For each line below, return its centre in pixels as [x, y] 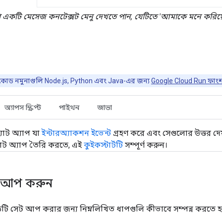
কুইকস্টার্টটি [103, 145]
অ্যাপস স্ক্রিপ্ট [23, 107]
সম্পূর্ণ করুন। [145, 145]
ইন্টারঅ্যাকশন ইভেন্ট [76, 133]
